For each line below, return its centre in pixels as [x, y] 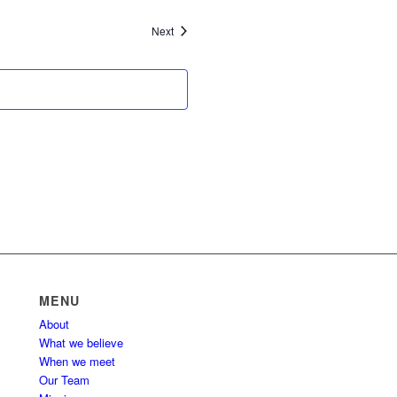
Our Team [65, 380]
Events [190, 30]
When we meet [78, 361]
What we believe [82, 343]
